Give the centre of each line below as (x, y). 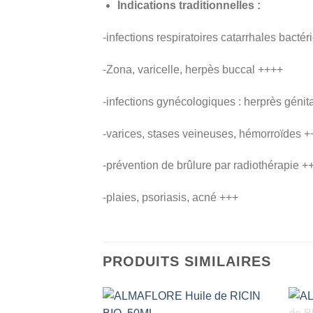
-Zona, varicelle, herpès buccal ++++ (193, 69)
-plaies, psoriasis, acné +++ (170, 198)
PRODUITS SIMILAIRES (187, 261)
